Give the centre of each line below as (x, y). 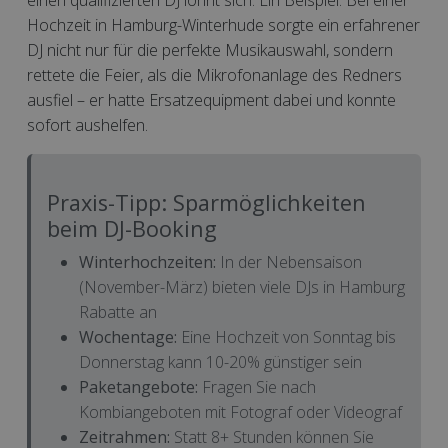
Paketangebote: (138, 387)
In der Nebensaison (289, 262)
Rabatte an (118, 312)
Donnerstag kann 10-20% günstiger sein (220, 362)
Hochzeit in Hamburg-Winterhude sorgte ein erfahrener (223, 25)
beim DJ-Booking (132, 228)
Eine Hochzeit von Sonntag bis (286, 337)
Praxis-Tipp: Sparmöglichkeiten (206, 202)
